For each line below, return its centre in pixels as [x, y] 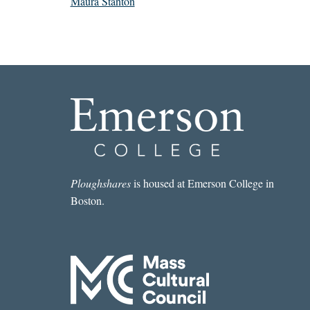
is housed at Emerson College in [202, 183]
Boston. [87, 201]
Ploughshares [100, 183]
